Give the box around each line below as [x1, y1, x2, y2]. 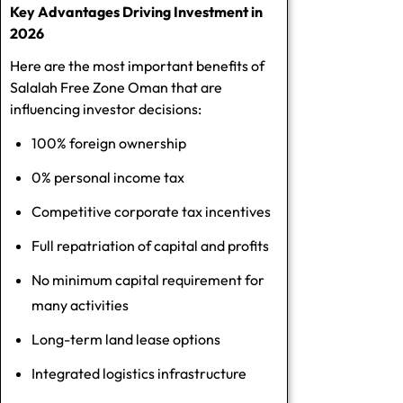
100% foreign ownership [31, 133, 186, 152]
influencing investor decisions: [10, 99, 201, 118]
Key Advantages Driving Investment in [10, 2, 263, 21]
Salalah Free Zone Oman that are [10, 77, 222, 96]
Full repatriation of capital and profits [31, 236, 269, 255]
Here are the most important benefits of [10, 56, 264, 75]
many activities [31, 295, 129, 314]
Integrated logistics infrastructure [31, 363, 246, 382]
